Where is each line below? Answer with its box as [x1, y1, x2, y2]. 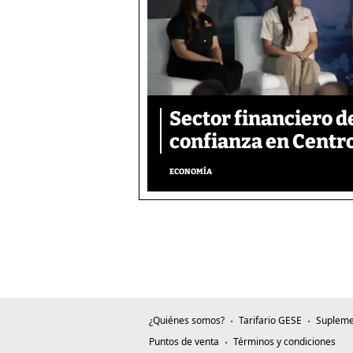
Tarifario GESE [239, 314, 302, 328]
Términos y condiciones [233, 335, 336, 349]
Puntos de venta [149, 335, 219, 349]
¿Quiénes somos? [149, 314, 225, 328]
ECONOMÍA [169, 167, 212, 177]
